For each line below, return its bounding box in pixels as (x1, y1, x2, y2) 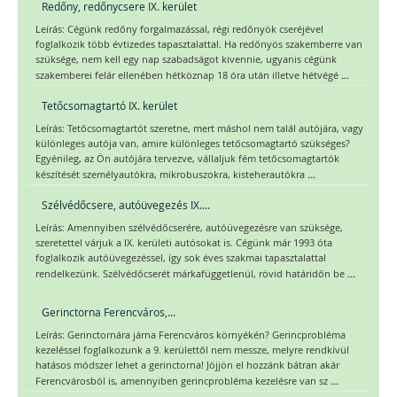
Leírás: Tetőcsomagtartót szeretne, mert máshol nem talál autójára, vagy (35, 122, 363, 136)
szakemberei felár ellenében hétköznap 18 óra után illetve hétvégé (35, 69, 341, 82)
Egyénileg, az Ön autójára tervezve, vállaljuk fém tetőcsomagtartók (35, 152, 339, 166)
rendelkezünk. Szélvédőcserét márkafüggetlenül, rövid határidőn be (35, 268, 347, 281)
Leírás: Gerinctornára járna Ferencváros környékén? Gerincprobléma (35, 329, 346, 342)
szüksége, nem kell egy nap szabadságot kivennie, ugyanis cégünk (35, 53, 337, 66)
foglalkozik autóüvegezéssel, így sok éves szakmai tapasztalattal (35, 252, 326, 265)
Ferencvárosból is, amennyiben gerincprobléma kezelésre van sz (35, 375, 331, 388)
